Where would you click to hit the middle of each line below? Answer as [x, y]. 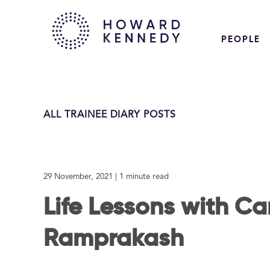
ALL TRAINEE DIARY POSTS [110, 115]
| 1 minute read [142, 177]
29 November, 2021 [78, 177]
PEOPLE [241, 39]
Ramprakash [114, 239]
